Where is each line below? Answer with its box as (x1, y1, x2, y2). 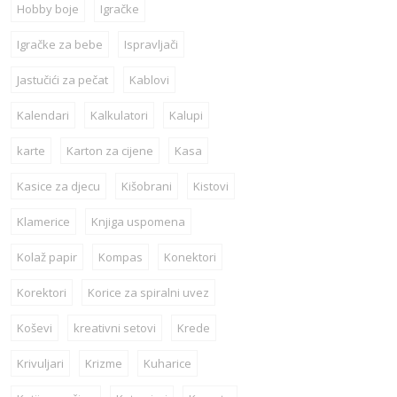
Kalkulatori (90, 107, 148, 124)
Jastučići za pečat (16, 72, 108, 89)
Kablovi (128, 72, 169, 89)
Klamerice (16, 214, 70, 230)
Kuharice (143, 355, 191, 372)
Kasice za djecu (16, 178, 100, 195)
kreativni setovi (73, 320, 156, 337)
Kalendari (16, 107, 69, 124)
